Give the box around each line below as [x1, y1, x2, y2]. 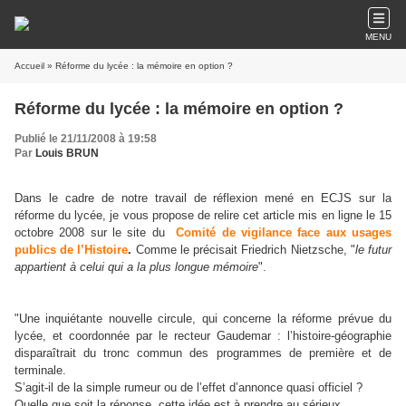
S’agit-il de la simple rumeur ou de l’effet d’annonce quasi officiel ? [14, 381, 362, 394]
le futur [354, 243, 392, 256]
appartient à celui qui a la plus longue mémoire [14, 260, 258, 274]
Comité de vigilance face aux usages [176, 226, 392, 239]
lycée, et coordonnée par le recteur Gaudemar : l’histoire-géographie [14, 329, 391, 343]
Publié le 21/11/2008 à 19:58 [14, 132, 157, 145]
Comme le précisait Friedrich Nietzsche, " [135, 243, 355, 256]
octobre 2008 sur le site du [14, 226, 177, 239]
